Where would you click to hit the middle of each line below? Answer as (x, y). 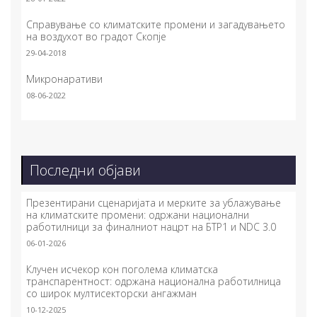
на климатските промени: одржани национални (138, 215)
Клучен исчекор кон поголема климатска (122, 269)
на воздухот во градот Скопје (96, 36)
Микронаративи (64, 79)
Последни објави (85, 170)
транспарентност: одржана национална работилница (154, 281)
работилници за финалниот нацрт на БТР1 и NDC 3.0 (151, 227)
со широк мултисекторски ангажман (111, 293)
